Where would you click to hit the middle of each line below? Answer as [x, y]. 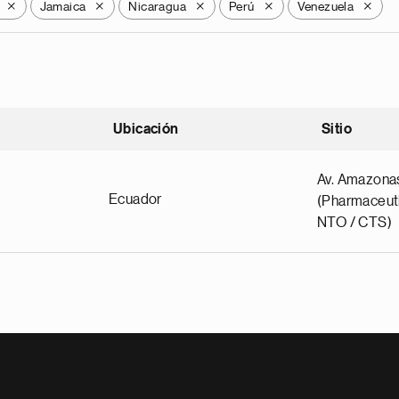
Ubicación [146, 129]
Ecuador [135, 199]
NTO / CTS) [355, 223]
